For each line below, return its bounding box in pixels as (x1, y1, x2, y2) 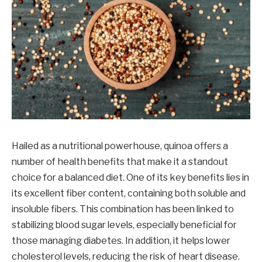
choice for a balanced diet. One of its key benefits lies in (12, 171, 249, 183)
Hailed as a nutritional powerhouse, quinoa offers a (12, 140, 228, 151)
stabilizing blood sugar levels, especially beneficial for (12, 219, 237, 230)
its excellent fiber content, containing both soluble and (12, 187, 246, 199)
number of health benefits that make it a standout (12, 156, 228, 167)
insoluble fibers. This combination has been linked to (12, 203, 234, 215)
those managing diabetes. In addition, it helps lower (12, 235, 230, 246)
